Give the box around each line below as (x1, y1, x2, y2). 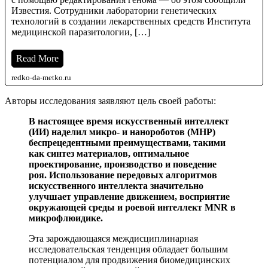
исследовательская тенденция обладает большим (29, 243, 228, 254)
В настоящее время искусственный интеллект (29, 115, 229, 126)
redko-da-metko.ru (11, 73, 71, 82)
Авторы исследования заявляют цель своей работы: (5, 95, 216, 106)
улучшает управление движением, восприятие (29, 191, 230, 202)
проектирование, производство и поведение (29, 159, 217, 169)
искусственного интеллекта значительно (29, 180, 203, 191)
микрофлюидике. (29, 212, 105, 223)
